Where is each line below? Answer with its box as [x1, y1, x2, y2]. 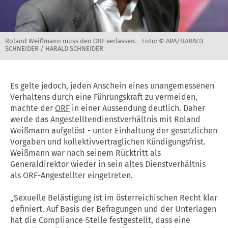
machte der [10, 103, 55, 113]
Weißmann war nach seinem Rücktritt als [10, 148, 161, 158]
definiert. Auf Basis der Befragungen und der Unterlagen [10, 204, 216, 214]
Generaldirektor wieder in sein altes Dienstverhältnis [10, 159, 206, 169]
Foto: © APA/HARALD [142, 37, 203, 45]
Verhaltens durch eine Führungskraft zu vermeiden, [10, 92, 197, 102]
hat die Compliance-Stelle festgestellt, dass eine [10, 215, 190, 225]
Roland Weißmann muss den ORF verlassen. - [5, 37, 142, 45]
